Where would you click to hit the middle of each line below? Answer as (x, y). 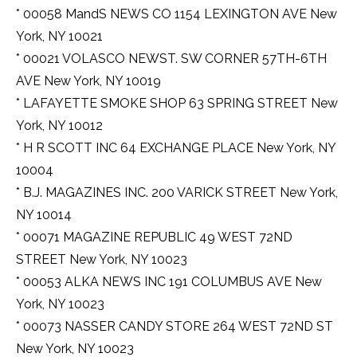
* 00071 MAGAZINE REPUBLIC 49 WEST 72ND (154, 237)
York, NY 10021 (59, 37)
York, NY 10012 (59, 126)
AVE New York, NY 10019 (88, 81)
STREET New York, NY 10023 (102, 260)
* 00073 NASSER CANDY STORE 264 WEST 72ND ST (175, 327)
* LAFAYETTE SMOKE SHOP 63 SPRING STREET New (177, 104)
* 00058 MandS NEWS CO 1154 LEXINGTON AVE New (177, 14)
